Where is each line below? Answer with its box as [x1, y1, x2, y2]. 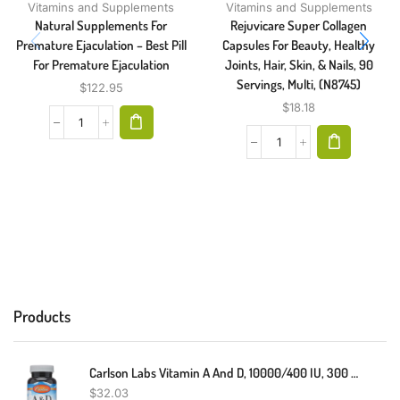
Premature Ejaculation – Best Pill [15, 37, 187, 54]
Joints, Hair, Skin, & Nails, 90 [224, 56, 373, 74]
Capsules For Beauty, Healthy [222, 37, 376, 54]
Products [13, 306, 71, 327]
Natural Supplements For [35, 17, 168, 35]
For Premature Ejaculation [32, 56, 170, 74]
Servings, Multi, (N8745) [237, 76, 362, 94]
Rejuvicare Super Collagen [230, 17, 368, 35]
